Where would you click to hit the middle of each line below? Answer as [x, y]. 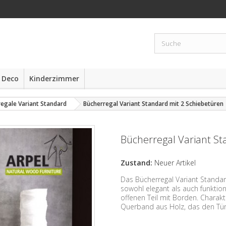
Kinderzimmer [54, 78]
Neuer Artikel [175, 163]
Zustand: [136, 163]
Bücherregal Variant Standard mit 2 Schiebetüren [153, 104]
